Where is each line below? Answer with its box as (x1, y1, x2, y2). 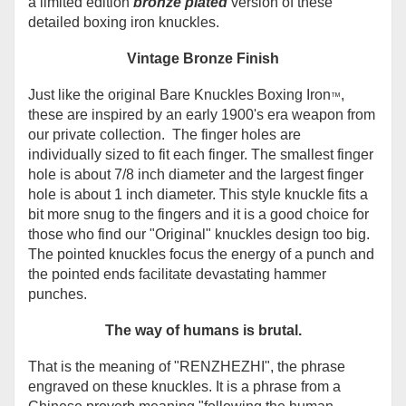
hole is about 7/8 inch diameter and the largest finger (28, 166, 363, 182)
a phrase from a (237, 378, 341, 394)
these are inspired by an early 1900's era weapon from (28, 106, 375, 122)
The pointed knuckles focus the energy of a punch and (28, 246, 374, 262)
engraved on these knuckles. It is (28, 378, 237, 394)
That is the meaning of (28, 358, 174, 374)
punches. (28, 285, 87, 302)
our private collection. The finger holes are (28, 126, 301, 142)
